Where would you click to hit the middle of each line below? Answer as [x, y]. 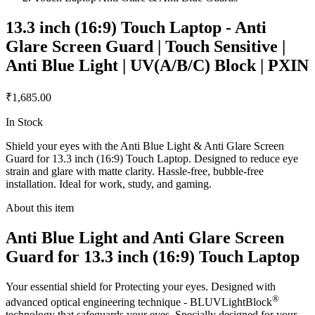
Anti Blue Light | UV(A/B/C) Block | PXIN [157, 66]
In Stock [24, 122]
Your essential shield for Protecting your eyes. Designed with [141, 286]
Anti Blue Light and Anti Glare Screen [145, 237]
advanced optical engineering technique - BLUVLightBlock [139, 302]
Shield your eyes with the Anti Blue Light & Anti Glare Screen [145, 146]
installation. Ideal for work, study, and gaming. [109, 184]
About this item [40, 208]
